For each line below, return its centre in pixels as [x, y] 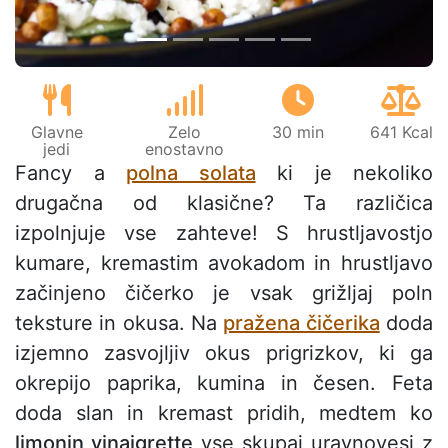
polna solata [191, 173]
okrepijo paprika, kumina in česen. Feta [224, 383]
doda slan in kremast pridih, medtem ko [224, 413]
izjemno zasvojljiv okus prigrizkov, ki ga [224, 353]
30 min [298, 132]
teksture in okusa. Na [119, 323]
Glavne [56, 132]
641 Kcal [401, 132]
